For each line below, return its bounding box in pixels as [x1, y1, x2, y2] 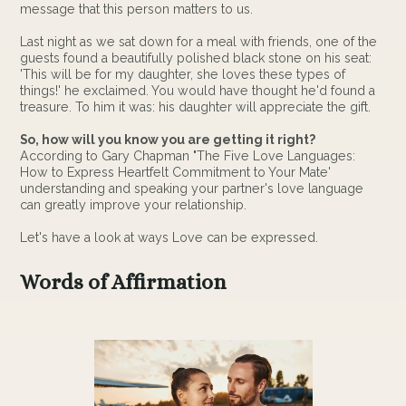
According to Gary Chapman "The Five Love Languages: [20, 149, 356, 164]
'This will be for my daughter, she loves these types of [20, 67, 346, 82]
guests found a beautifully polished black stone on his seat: [20, 51, 372, 66]
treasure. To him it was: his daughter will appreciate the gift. [20, 100, 372, 115]
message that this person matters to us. [20, 2, 254, 17]
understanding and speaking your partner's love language [20, 181, 364, 197]
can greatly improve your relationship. [20, 198, 247, 213]
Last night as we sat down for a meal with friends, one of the [20, 34, 378, 50]
